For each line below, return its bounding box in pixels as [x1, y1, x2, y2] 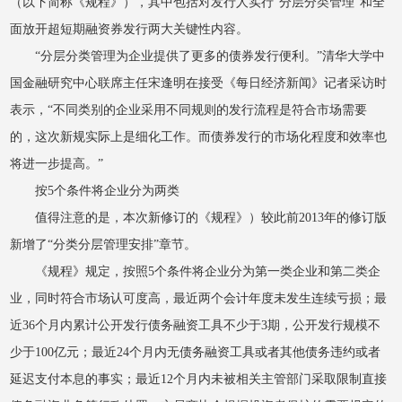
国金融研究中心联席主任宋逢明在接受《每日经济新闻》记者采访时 [10, 75, 388, 90]
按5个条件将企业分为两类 [35, 183, 180, 197]
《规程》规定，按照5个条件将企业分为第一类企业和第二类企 [35, 264, 381, 278]
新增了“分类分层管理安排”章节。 [10, 237, 197, 251]
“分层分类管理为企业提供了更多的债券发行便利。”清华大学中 [35, 48, 386, 63]
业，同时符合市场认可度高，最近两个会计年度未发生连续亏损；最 [10, 291, 388, 305]
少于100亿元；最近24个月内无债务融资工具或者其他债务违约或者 [10, 345, 381, 359]
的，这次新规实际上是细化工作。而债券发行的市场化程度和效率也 [10, 129, 388, 144]
